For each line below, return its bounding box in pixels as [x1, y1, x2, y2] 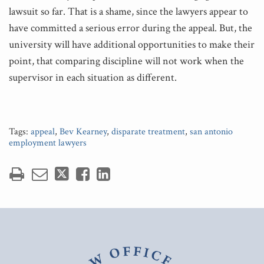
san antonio [190, 125, 233, 138]
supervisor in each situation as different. [9, 70, 177, 84]
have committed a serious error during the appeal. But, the [9, 21, 252, 35]
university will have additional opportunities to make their [9, 37, 255, 51]
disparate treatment [111, 125, 185, 138]
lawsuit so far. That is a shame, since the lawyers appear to [9, 4, 248, 18]
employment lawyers [9, 136, 87, 149]
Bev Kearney [60, 125, 107, 138]
